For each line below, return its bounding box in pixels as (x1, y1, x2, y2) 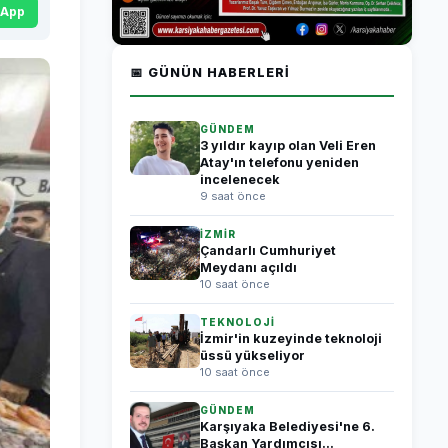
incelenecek (200, 172, 280, 187)
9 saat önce (200, 189, 266, 203)
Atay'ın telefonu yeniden (200, 155, 359, 170)
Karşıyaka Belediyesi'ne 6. (200, 419, 375, 434)
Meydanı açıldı (200, 260, 297, 275)
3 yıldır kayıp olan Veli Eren (200, 138, 376, 153)
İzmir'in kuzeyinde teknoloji (200, 331, 382, 346)
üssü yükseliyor (200, 348, 305, 363)
